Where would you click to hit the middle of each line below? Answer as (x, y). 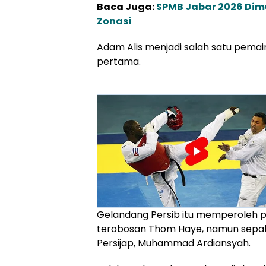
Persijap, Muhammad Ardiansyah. (174, 243)
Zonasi (114, 21)
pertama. (119, 62)
